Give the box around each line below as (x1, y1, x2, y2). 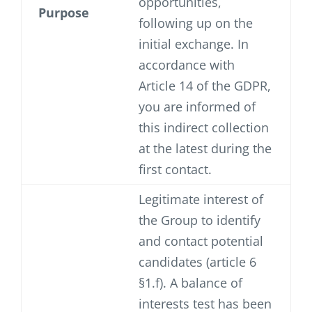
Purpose (38, 4, 89, 22)
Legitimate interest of (139, 191, 263, 208)
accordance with (139, 56, 235, 74)
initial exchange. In (139, 36, 249, 53)
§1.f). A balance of (139, 274, 242, 292)
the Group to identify (139, 212, 260, 229)
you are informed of (139, 98, 256, 116)
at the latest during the (139, 140, 272, 157)
